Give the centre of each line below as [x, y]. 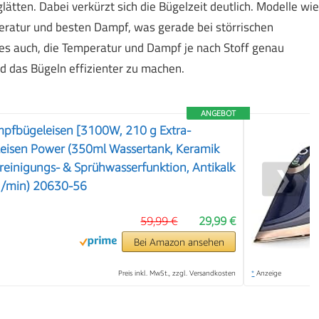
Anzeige [268, 272]
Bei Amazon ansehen [179, 241]
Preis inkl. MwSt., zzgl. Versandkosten [177, 272]
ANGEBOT [219, 113]
